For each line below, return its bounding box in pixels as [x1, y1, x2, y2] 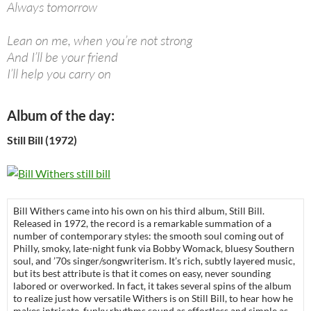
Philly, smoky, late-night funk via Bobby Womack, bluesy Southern [13, 242, 294, 255]
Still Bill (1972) [7, 133, 77, 147]
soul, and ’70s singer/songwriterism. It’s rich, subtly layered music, [13, 255, 295, 267]
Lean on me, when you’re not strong [7, 32, 192, 49]
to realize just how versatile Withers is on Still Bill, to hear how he [13, 292, 293, 305]
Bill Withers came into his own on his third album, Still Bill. [13, 205, 264, 217]
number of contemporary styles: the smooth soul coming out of [13, 230, 284, 242]
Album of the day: [7, 107, 115, 124]
